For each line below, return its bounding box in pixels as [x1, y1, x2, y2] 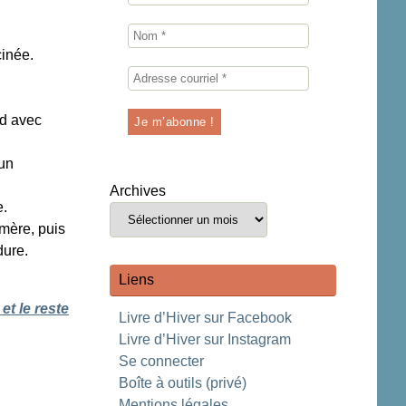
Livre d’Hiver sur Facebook [119, 310, 292, 325]
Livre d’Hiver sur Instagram [119, 332, 291, 347]
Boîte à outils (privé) [119, 375, 246, 391]
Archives [110, 183, 166, 198]
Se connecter [119, 353, 204, 369]
